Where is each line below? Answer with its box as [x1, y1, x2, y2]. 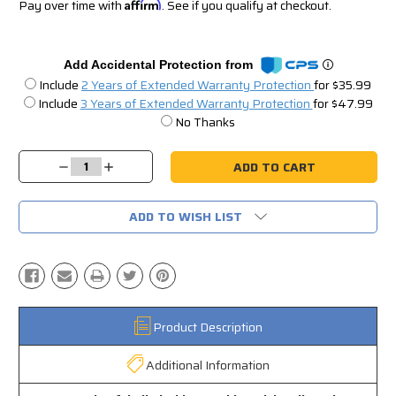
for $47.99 [312, 94, 373, 114]
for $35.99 [314, 75, 371, 95]
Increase [101, 157, 151, 178]
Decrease [56, 157, 110, 178]
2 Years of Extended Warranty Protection [81, 75, 314, 95]
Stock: [19, 143, 57, 164]
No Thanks [172, 112, 235, 133]
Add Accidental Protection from [63, 57, 253, 72]
